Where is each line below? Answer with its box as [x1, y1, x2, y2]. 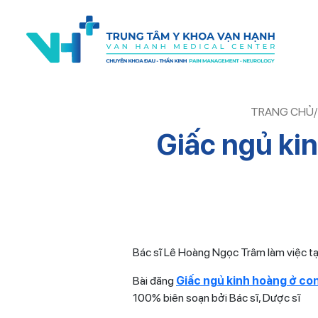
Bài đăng [133, 273, 176, 287]
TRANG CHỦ [250, 105, 314, 119]
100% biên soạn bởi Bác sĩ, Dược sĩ [133, 290, 300, 305]
